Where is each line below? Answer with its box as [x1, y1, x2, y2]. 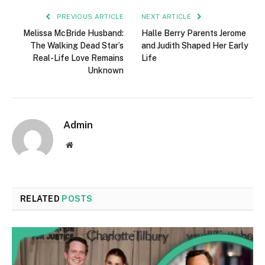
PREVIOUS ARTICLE [54, 13, 124, 21]
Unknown [88, 66, 124, 76]
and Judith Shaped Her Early [141, 41, 248, 51]
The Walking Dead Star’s [30, 41, 124, 51]
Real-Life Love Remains [33, 53, 124, 63]
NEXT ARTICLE [141, 13, 193, 21]
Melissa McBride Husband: [23, 28, 124, 38]
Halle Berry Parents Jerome [141, 28, 246, 38]
